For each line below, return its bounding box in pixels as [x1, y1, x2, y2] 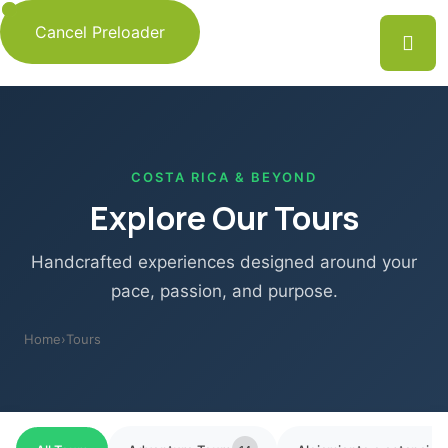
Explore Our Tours [89, 196, 359, 240]
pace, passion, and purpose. [110, 281, 338, 301]
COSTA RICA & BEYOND [131, 169, 317, 185]
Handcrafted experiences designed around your [31, 252, 417, 272]
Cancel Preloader [35, 21, 165, 42]
